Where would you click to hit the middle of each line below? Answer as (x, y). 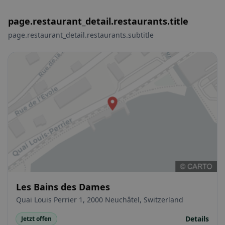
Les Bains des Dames (63, 187)
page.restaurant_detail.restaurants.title (98, 21)
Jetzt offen (36, 218)
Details (197, 218)
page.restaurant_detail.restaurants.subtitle (81, 35)
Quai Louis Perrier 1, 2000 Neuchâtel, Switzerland (100, 199)
